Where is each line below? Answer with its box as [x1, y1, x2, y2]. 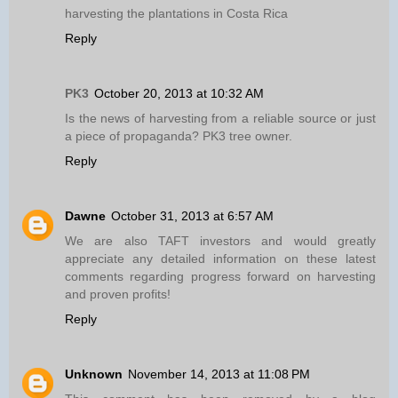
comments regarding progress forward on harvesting [65, 268, 376, 283]
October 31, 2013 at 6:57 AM [111, 208, 274, 223]
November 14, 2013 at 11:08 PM [128, 366, 310, 381]
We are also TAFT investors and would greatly [65, 233, 376, 248]
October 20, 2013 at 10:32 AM [94, 85, 264, 100]
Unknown [65, 366, 123, 381]
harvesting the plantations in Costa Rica [65, 5, 288, 20]
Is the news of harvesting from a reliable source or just [65, 110, 376, 125]
